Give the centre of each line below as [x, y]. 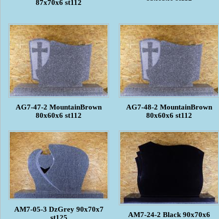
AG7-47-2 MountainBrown [59, 107]
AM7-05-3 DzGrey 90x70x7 [59, 209]
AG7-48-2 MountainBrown [169, 107]
